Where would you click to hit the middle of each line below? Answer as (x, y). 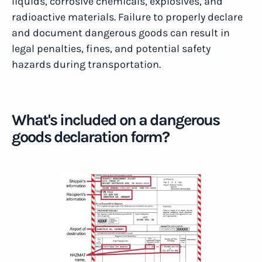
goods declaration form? (90, 137)
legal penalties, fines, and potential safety (111, 49)
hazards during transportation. (86, 64)
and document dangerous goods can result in (121, 33)
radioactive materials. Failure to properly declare (127, 17)
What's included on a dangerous (116, 120)
